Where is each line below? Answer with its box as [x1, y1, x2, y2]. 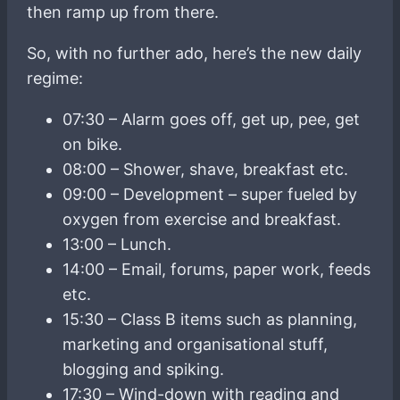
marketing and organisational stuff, [62, 334, 329, 354]
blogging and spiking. [62, 359, 225, 379]
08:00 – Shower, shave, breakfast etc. [62, 159, 349, 179]
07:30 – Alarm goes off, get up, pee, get [62, 109, 361, 129]
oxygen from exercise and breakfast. [62, 209, 342, 229]
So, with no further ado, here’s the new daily [27, 43, 362, 62]
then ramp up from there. [27, 2, 220, 21]
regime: [27, 68, 84, 87]
